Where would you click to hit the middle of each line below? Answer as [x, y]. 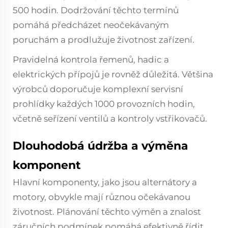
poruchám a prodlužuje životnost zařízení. [104, 40]
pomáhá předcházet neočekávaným [91, 25]
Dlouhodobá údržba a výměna [101, 146]
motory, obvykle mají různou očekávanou [102, 197]
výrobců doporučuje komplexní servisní [98, 89]
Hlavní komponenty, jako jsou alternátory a [105, 182]
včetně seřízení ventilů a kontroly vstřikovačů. [110, 119]
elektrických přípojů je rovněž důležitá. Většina [113, 74]
